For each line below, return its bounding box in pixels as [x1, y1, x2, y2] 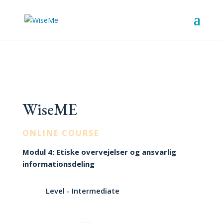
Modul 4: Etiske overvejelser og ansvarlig [22, 147, 176, 157]
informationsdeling [22, 159, 95, 169]
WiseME [22, 99, 77, 120]
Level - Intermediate [45, 186, 119, 196]
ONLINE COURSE [22, 127, 99, 138]
